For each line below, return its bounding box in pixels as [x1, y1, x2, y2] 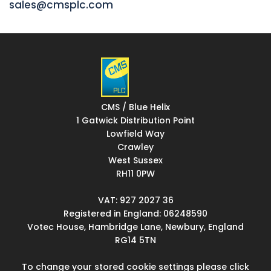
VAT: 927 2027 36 [97, 194, 174, 206]
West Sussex [108, 154, 163, 166]
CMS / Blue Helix [101, 101, 170, 113]
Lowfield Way [106, 128, 165, 140]
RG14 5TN [115, 234, 156, 246]
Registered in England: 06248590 [64, 207, 207, 220]
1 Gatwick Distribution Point [76, 114, 195, 126]
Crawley [117, 141, 154, 153]
